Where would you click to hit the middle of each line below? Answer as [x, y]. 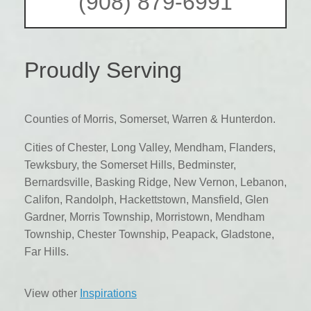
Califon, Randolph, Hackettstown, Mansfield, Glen [146, 199]
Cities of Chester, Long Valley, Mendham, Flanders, [150, 147]
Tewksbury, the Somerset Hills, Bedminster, [130, 165]
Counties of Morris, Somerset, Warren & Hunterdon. [150, 119]
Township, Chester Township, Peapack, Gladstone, [149, 234]
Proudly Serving [103, 70]
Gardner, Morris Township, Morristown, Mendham [144, 217]
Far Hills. [47, 251]
